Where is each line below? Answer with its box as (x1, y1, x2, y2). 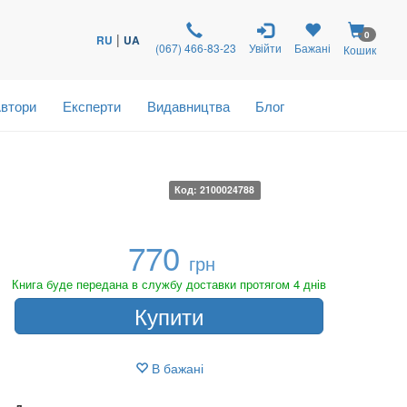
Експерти (62, 94, 121, 115)
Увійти (248, 40, 282, 55)
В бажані (147, 358, 203, 377)
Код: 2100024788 (174, 183, 255, 197)
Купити (134, 299, 203, 332)
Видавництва (146, 94, 230, 115)
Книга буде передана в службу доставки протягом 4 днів (12, 274, 326, 293)
